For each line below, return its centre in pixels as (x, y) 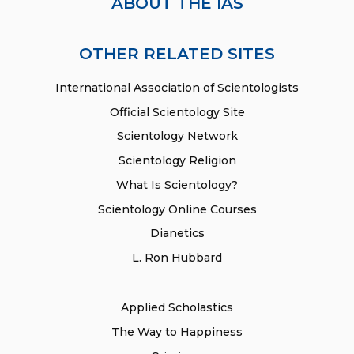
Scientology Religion (177, 161)
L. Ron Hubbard (177, 258)
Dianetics (177, 233)
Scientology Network (177, 136)
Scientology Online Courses (177, 209)
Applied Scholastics (177, 308)
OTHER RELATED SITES (177, 53)
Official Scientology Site (177, 112)
